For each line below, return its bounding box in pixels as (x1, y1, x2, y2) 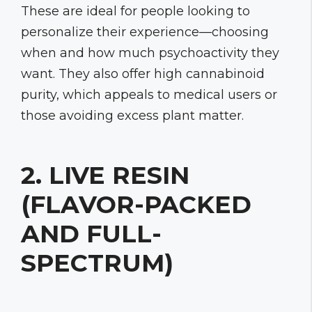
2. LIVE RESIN (21, 159, 189, 190)
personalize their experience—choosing (21, 24, 269, 40)
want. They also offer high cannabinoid (21, 65, 265, 81)
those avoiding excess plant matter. (21, 107, 244, 123)
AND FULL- (21, 218, 162, 249)
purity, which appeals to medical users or (21, 86, 277, 102)
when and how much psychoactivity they (21, 45, 279, 61)
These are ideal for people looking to (21, 3, 250, 19)
